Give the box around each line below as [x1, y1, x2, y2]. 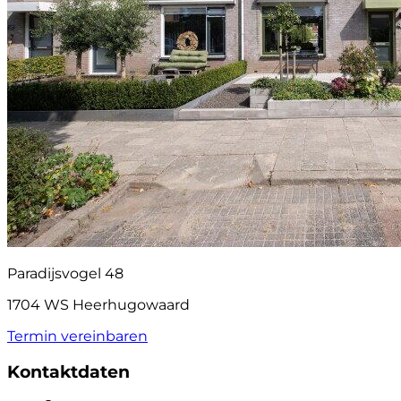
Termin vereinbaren [7, 328, 148, 346]
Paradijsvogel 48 [7, 265, 124, 283]
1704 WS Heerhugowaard [7, 296, 190, 314]
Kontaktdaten [7, 362, 130, 383]
